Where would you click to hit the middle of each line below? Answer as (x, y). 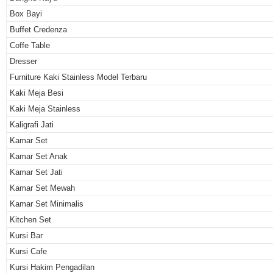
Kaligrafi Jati (32, 124)
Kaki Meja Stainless (45, 108)
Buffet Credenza (38, 29)
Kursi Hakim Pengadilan (52, 267)
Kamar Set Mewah (42, 188)
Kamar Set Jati (36, 172)
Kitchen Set (30, 219)
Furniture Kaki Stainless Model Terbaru (78, 77)
